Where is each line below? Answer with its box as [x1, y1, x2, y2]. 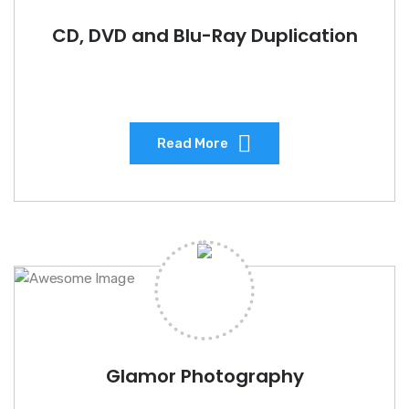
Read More [157, 134, 228, 152]
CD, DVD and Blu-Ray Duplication [51, 22, 358, 48]
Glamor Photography [105, 362, 304, 389]
